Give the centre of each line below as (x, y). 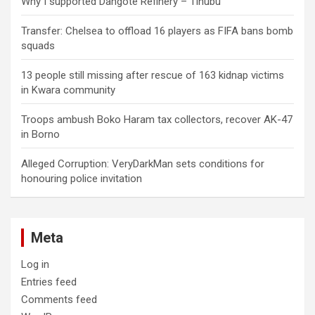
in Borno (40, 134)
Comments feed (59, 300)
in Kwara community (68, 90)
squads (38, 46)
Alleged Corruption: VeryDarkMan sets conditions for (143, 164)
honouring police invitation (82, 179)
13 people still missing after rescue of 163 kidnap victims (153, 75)
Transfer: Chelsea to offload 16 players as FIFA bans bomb (157, 31)
